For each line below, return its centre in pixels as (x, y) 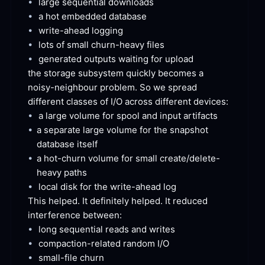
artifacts (199, 116)
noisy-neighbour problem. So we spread (112, 88)
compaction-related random (97, 244)
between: (101, 215)
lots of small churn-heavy (91, 45)
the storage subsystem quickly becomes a (116, 73)
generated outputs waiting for (101, 59)
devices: (210, 102)
